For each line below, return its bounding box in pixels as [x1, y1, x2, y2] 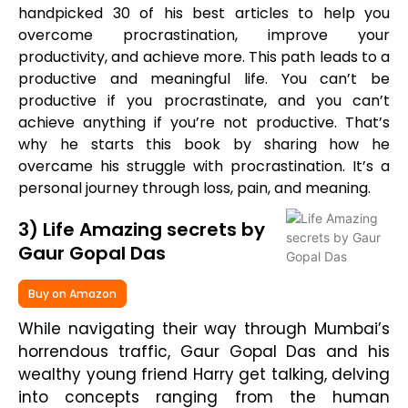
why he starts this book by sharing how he [18, 134, 390, 156]
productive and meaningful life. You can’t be [18, 68, 390, 90]
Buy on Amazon [28, 285, 117, 301]
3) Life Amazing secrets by [18, 217, 265, 243]
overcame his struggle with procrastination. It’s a [18, 156, 390, 178]
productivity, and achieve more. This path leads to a [18, 46, 390, 68]
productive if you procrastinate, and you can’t [18, 90, 390, 112]
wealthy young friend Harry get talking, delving [18, 363, 390, 386]
